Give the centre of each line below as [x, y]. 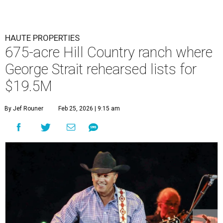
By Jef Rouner [24, 109]
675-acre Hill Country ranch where [109, 53]
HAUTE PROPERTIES [42, 38]
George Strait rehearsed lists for [101, 69]
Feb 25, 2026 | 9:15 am [89, 109]
